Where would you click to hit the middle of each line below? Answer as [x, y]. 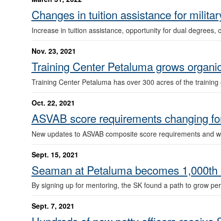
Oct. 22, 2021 [53, 102]
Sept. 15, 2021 [55, 154]
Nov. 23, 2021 [54, 51]
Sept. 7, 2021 [53, 206]
